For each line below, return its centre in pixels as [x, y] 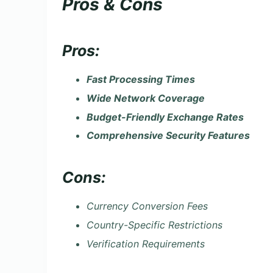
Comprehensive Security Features [168, 136]
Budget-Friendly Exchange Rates [165, 117]
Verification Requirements [146, 243]
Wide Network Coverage [146, 98]
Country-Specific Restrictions [154, 225]
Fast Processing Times [141, 80]
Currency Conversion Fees [147, 206]
